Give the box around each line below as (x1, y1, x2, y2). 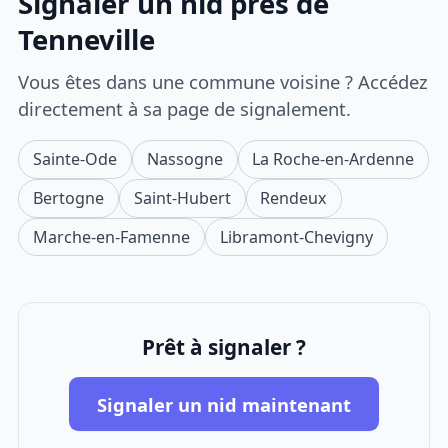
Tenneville (18, 21, 156, 59)
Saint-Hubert (133, 186, 231, 209)
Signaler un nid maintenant (97, 391, 351, 417)
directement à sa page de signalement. (18, 95, 352, 121)
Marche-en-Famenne (33, 225, 191, 248)
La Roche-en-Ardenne (252, 147, 415, 170)
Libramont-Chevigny (219, 225, 373, 248)
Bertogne (33, 186, 105, 209)
